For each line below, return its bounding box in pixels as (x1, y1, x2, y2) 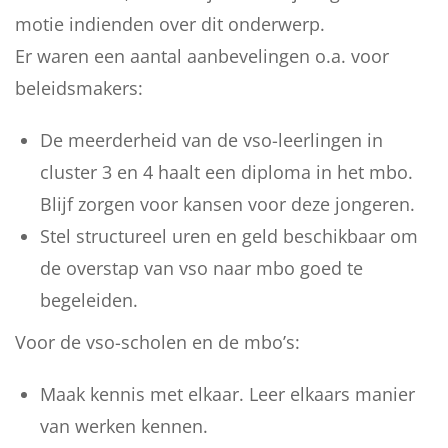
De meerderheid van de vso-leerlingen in (40, 128, 383, 152)
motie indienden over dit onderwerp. (15, 12, 325, 36)
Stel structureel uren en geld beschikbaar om (40, 224, 418, 248)
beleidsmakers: (15, 76, 143, 100)
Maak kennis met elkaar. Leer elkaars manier (40, 382, 415, 406)
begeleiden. (40, 288, 138, 312)
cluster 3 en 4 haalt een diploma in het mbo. (40, 160, 413, 184)
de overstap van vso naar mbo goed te (40, 256, 363, 280)
